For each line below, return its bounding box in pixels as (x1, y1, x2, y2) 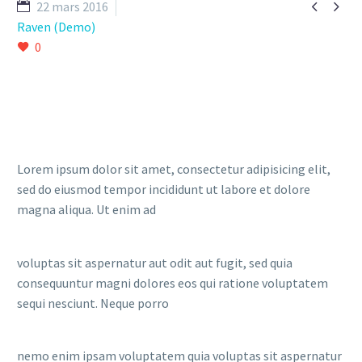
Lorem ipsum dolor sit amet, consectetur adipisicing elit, (17, 161, 330, 178)
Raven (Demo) (17, 19, 95, 35)
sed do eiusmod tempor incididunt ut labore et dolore (17, 181, 310, 198)
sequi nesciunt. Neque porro (17, 294, 169, 311)
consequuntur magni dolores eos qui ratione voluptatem (17, 274, 328, 291)
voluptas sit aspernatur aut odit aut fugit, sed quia (17, 254, 293, 271)
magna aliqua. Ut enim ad (17, 201, 156, 218)
